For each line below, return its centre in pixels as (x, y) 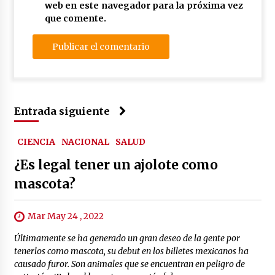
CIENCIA (36, 142)
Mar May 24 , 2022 (65, 216)
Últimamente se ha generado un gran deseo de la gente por (127, 238)
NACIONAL (85, 142)
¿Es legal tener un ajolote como (116, 165)
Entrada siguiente (62, 111)
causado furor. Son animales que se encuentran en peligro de (129, 264)
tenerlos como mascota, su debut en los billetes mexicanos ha (131, 251)
